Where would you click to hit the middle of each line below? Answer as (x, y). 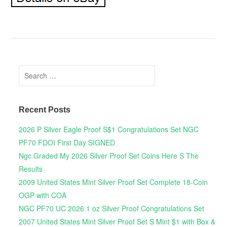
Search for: (37, 72)
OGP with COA (42, 195)
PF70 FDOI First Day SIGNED (67, 142)
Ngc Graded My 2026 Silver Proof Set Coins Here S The (108, 155)
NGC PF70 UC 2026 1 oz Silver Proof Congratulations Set (111, 208)
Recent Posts (44, 110)
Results (30, 168)
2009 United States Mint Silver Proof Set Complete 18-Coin (113, 182)
